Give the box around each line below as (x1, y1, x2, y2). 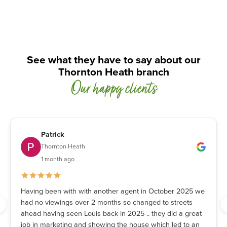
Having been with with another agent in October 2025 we (21, 185, 205, 197)
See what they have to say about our (26, 52, 201, 68)
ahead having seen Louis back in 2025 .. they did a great (21, 208, 202, 219)
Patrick (41, 129, 64, 140)
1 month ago (41, 155, 74, 164)
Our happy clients (70, 80, 157, 100)
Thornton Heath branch (58, 64, 169, 80)
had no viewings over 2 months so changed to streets (21, 197, 193, 208)
